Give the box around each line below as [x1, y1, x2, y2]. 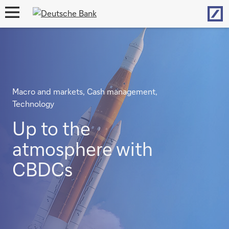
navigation [4, 21, 34, 29]
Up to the [12, 117, 90, 140]
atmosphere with [12, 137, 153, 161]
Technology [12, 98, 54, 109]
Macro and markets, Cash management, [12, 86, 157, 97]
